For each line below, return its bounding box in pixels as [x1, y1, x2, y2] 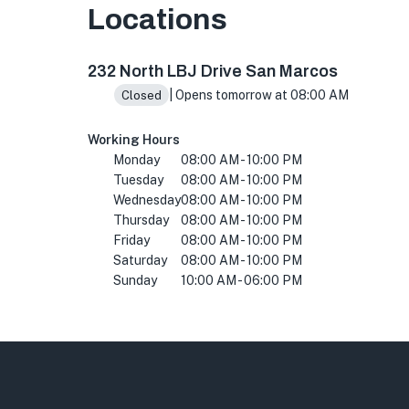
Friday [113, 233, 150, 247]
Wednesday [113, 193, 181, 207]
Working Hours [88, 132, 180, 147]
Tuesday [113, 173, 163, 187]
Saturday [113, 253, 167, 267]
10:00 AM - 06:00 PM [181, 273, 302, 288]
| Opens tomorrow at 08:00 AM [168, 88, 349, 102]
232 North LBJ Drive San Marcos [88, 62, 338, 80]
